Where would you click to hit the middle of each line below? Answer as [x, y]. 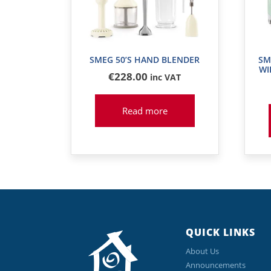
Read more [145, 110]
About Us [202, 251]
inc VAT [166, 77]
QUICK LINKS [220, 233]
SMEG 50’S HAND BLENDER [145, 59]
